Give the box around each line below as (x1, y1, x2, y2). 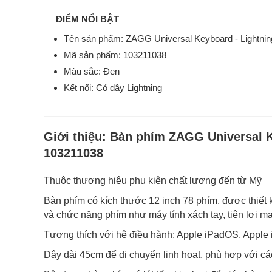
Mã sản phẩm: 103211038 (64, 50, 169, 60)
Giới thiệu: (44, 130, 110, 143)
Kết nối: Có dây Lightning (64, 83, 165, 93)
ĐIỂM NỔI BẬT (56, 14, 119, 24)
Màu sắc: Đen (64, 66, 120, 76)
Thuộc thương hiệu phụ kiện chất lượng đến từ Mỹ (44, 175, 262, 186)
